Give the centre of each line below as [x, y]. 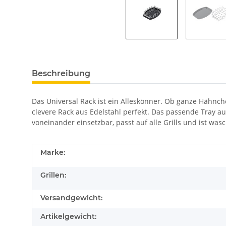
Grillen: [53, 175]
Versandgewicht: [71, 197]
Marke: [53, 152]
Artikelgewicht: [68, 216]
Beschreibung [61, 73]
